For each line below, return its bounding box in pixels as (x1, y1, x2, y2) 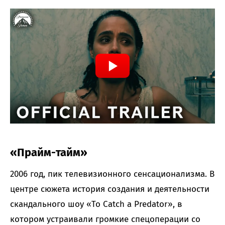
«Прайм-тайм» (10, 145, 87, 159)
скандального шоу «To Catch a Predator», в (10, 198, 182, 209)
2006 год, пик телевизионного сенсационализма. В (10, 168, 214, 179)
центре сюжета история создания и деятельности (10, 183, 209, 194)
